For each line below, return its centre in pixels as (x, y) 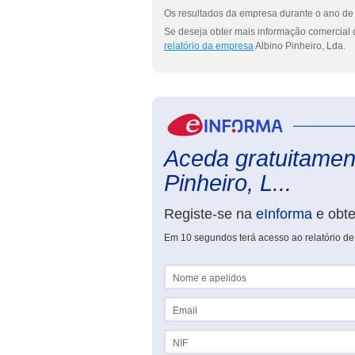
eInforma (284, 214)
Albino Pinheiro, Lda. (300, 46)
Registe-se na (210, 214)
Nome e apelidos (201, 270)
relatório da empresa (209, 46)
